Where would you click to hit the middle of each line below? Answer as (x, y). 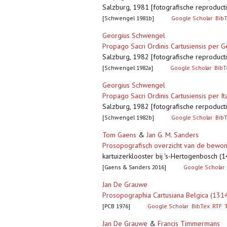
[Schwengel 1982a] (128, 68)
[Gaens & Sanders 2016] (134, 167)
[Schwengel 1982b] (128, 118)
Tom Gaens (119, 135)
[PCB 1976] (116, 206)
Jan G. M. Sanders (173, 135)
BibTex (200, 206)
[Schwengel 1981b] (128, 18)
